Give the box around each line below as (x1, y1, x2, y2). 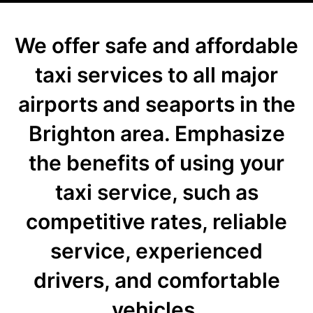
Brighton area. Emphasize (28, 121, 285, 146)
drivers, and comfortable (33, 268, 280, 293)
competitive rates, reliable (26, 209, 287, 234)
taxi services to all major (35, 62, 278, 87)
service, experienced (50, 238, 263, 263)
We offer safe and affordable (15, 33, 298, 58)
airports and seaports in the (17, 92, 296, 117)
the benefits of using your (29, 150, 284, 175)
